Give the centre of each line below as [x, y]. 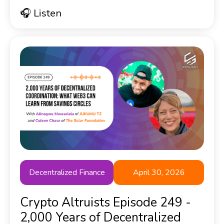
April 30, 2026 [159, 173]
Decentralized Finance [67, 173]
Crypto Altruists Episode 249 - [105, 203]
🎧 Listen [41, 13]
